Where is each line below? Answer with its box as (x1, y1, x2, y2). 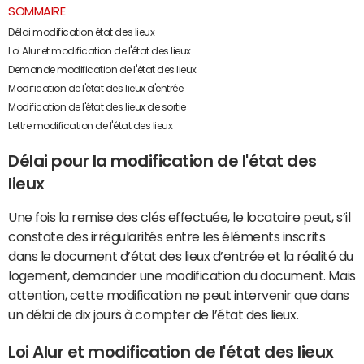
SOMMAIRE (8, 5, 66, 17)
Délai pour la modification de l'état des (8, 153, 317, 169)
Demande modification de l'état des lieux (8, 65, 197, 75)
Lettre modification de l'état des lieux (8, 121, 173, 131)
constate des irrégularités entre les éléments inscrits (8, 230, 326, 243)
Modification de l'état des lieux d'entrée (8, 84, 184, 93)
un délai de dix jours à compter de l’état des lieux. (8, 308, 299, 321)
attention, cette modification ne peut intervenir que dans (8, 288, 349, 301)
